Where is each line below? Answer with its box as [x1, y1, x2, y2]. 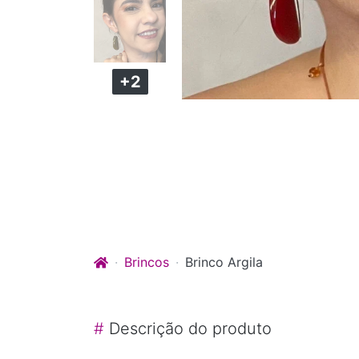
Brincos [124, 253, 169, 270]
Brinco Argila [185, 253, 263, 270]
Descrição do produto [104, 318, 272, 338]
